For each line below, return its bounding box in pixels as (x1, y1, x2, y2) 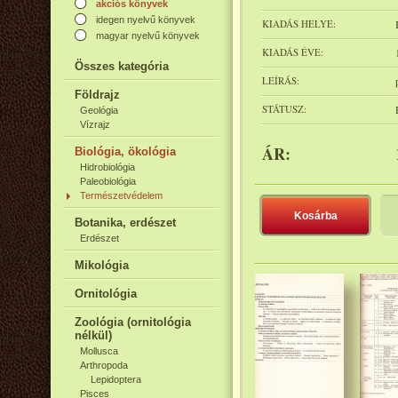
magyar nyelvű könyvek (96, 30, 200, 41)
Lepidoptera (91, 374, 141, 385)
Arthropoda (80, 360, 128, 370)
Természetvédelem (80, 190, 163, 201)
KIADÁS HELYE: (262, 17, 336, 30)
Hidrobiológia (80, 162, 135, 172)
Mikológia (75, 259, 129, 272)
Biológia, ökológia (75, 145, 176, 158)
